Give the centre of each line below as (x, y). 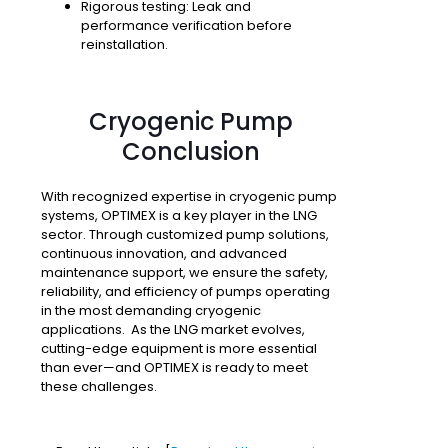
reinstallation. (124, 45)
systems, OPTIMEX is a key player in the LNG (179, 216)
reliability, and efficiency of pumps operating (185, 292)
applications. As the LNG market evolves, (173, 330)
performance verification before (186, 26)
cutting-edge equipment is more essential (179, 349)
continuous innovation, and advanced (164, 254)
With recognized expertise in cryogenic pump (189, 197)
